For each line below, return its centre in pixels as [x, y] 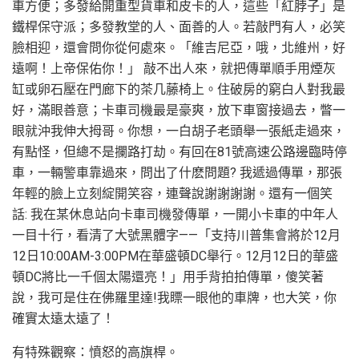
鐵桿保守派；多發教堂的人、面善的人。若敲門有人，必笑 [179, 26]
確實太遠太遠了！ [63, 318]
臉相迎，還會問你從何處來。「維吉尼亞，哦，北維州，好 [179, 47]
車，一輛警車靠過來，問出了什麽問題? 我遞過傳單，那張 [177, 172]
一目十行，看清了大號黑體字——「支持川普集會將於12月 [176, 235]
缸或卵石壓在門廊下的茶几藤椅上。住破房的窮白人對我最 [179, 89]
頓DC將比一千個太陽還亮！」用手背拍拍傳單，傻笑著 [168, 276]
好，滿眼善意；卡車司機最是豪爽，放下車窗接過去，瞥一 [179, 110]
